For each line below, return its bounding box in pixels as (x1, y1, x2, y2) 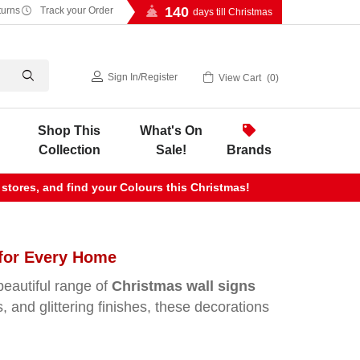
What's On (140, 124, 203, 137)
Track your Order (37, 5, 113, 16)
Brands (227, 143, 272, 157)
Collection (38, 143, 100, 157)
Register (141, 72, 178, 83)
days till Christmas (193, 6, 272, 18)
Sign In (108, 72, 139, 83)
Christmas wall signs (112, 278, 256, 294)
